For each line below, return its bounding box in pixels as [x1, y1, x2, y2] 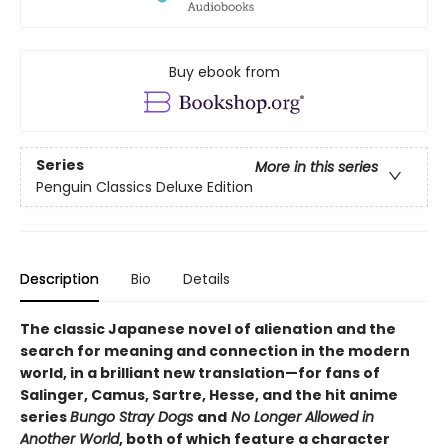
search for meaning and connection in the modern [20, 340, 410, 361]
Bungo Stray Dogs [70, 406, 197, 427]
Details [183, 268, 230, 289]
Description [20, 268, 99, 289]
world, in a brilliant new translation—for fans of [20, 362, 380, 383]
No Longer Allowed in [227, 406, 374, 427]
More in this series [255, 157, 378, 178]
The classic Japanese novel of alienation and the [20, 318, 396, 339]
